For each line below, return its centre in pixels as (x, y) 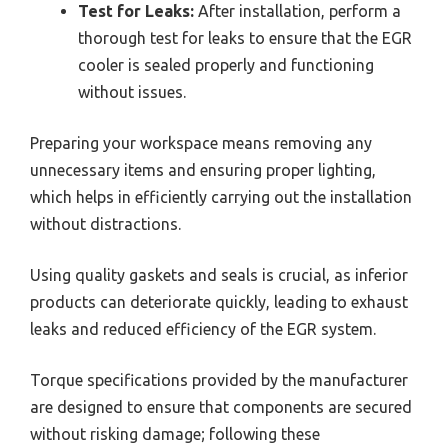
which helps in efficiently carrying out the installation (221, 196)
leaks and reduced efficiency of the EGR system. (203, 328)
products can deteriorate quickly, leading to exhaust (219, 301)
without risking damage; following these (175, 433)
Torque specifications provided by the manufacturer (219, 379)
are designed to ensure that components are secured (221, 406)
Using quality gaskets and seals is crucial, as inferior (219, 274)
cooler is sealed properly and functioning (226, 64)
